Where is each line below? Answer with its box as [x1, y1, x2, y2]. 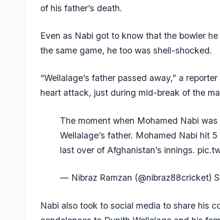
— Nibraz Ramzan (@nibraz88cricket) [60, 172, 214, 183]
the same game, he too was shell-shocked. [40, 45, 212, 56]
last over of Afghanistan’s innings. [60, 144, 197, 155]
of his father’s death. [40, 2, 122, 13]
